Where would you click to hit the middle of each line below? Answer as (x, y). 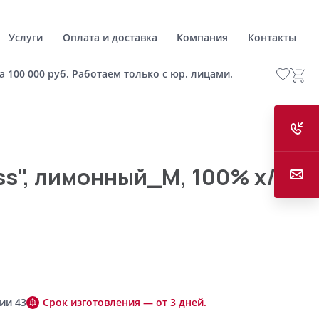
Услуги (26, 37)
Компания (203, 37)
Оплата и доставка (110, 37)
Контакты (272, 37)
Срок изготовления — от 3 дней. (124, 302)
